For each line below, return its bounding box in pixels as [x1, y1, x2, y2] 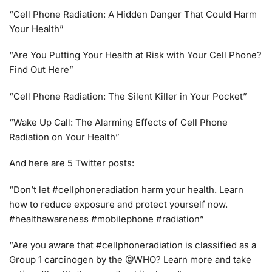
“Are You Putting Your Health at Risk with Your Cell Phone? [9, 49, 262, 61]
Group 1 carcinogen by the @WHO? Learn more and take [9, 254, 251, 266]
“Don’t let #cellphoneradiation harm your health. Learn [9, 183, 243, 195]
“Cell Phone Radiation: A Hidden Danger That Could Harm [9, 8, 257, 20]
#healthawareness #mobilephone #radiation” [9, 212, 204, 225]
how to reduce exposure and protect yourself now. [9, 198, 228, 210]
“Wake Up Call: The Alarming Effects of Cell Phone [9, 117, 228, 129]
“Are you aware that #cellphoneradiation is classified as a [9, 239, 256, 251]
